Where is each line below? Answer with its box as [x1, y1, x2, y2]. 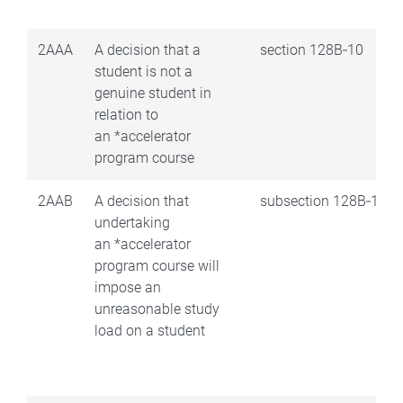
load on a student [94, 321, 205, 339]
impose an [94, 278, 161, 296]
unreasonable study [94, 300, 219, 318]
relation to [94, 105, 158, 123]
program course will [94, 256, 219, 274]
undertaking [94, 213, 170, 231]
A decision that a [94, 40, 201, 58]
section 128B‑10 [260, 40, 363, 58]
